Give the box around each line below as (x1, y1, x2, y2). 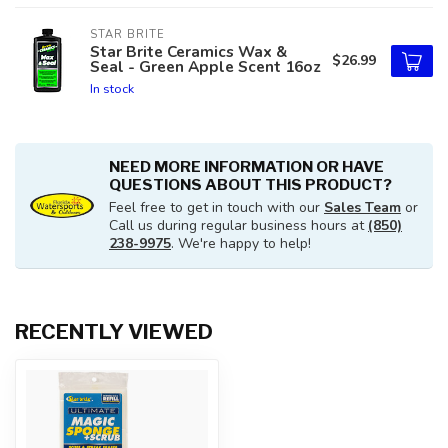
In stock (90, 80, 134, 97)
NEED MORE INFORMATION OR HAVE (109, 157, 384, 176)
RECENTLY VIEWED (15, 319, 213, 344)
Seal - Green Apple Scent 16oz (90, 56, 321, 77)
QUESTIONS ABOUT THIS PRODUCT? (109, 175, 392, 194)
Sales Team (324, 198, 401, 217)
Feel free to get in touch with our (109, 198, 324, 217)
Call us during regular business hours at (109, 216, 368, 235)
